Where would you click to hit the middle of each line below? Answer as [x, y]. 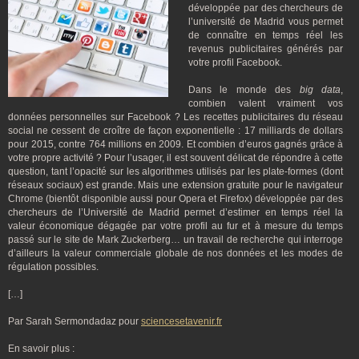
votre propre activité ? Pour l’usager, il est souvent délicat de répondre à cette [175, 158]
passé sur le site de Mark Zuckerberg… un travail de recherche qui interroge [175, 240]
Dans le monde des [244, 90]
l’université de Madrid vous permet [266, 22]
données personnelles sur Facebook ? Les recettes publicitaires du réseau [175, 117]
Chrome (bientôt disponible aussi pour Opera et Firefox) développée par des [175, 199]
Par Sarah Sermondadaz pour [75, 321]
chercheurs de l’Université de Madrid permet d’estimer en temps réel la [175, 212]
